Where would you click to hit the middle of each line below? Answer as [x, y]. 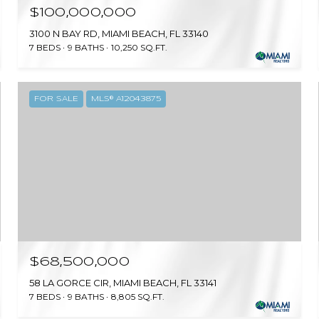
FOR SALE [57, 99]
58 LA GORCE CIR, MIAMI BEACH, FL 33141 [123, 282]
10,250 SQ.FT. [140, 48]
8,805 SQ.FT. [138, 296]
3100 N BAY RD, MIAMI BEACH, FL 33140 [119, 34]
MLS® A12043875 [126, 99]
